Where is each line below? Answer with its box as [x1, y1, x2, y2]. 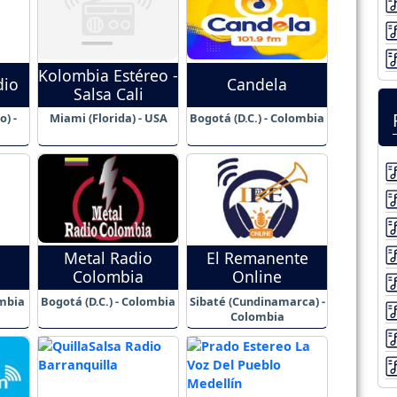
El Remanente [206, 246, 308, 269]
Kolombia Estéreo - [38, 64, 178, 86]
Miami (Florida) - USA [49, 110, 167, 127]
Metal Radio [64, 246, 152, 269]
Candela [227, 74, 287, 96]
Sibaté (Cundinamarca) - [189, 292, 325, 309]
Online [232, 265, 282, 287]
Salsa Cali [73, 82, 144, 105]
